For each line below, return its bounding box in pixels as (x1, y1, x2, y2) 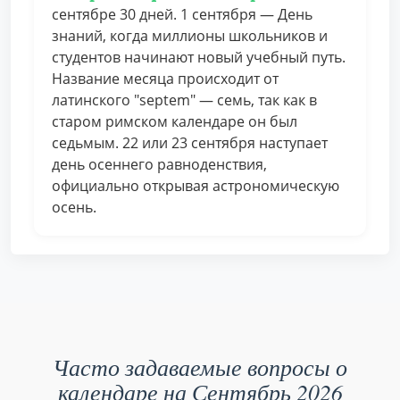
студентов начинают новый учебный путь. (52, 47, 346, 67)
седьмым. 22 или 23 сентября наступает (52, 133, 328, 153)
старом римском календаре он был (52, 112, 297, 131)
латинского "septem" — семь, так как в (52, 90, 317, 110)
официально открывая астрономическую (52, 176, 339, 196)
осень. (52, 197, 96, 217)
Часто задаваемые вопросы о (53, 352, 347, 382)
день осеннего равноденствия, (52, 154, 267, 174)
